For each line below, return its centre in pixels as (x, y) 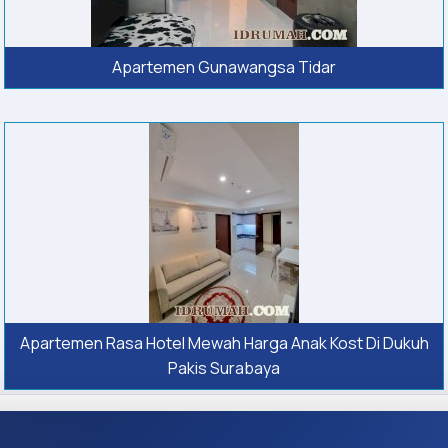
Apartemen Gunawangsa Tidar (224, 67)
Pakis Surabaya (224, 368)
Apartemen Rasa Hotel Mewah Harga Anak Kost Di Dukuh (224, 343)
